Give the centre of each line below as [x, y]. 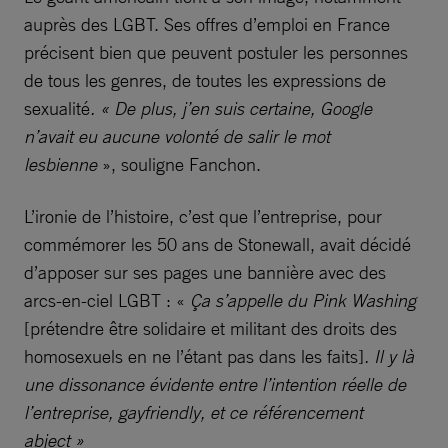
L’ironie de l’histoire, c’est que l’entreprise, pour [203, 215]
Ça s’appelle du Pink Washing [303, 299]
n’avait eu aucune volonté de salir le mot [177, 135]
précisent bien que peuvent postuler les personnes [216, 51]
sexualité [57, 107]
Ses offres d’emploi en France [277, 23]
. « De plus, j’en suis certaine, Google [231, 107]
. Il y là [389, 355]
